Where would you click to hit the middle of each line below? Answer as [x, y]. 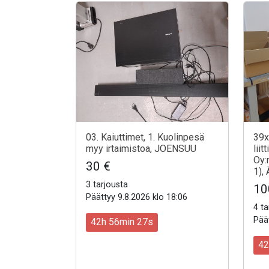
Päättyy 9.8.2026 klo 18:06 [137, 198]
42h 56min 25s [122, 222]
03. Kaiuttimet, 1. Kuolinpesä [145, 138]
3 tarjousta [107, 185]
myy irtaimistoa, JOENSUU [141, 149]
